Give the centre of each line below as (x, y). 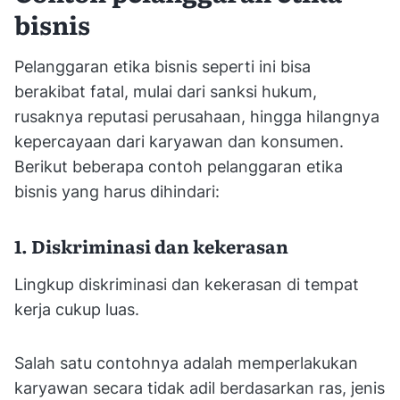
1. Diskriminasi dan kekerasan (151, 245)
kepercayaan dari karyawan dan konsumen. (179, 141)
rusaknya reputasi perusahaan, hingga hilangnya (197, 116)
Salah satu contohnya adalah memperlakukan (186, 362)
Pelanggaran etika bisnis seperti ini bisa (162, 66)
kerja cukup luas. (77, 309)
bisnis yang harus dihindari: (117, 191)
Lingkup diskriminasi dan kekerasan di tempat (187, 284)
